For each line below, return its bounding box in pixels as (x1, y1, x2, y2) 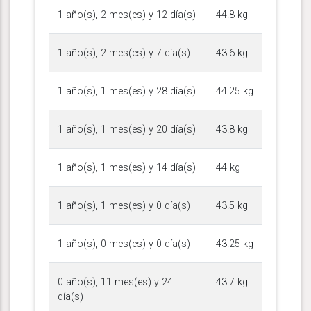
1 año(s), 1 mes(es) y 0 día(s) (58, 199, 190, 212)
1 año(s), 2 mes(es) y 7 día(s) (58, 47, 190, 59)
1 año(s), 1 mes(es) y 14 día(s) (58, 161, 196, 174)
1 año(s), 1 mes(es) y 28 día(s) (58, 85, 196, 97)
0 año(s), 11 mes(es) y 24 (58, 276, 173, 288)
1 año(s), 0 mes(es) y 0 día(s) (58, 237, 190, 250)
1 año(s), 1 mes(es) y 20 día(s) (58, 123, 196, 135)
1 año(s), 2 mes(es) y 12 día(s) (58, 8, 196, 21)
